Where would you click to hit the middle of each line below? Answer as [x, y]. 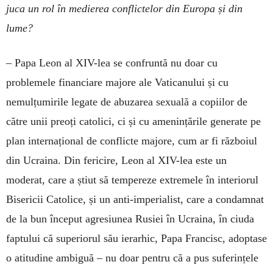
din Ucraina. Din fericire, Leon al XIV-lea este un [116, 160]
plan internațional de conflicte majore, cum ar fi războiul [132, 140]
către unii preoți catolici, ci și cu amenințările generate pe [133, 121]
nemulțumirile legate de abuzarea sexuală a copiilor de [127, 101]
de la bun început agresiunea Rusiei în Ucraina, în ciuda [130, 218]
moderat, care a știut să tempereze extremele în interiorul [132, 179]
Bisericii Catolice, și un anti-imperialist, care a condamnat [135, 199]
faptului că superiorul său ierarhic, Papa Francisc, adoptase [136, 238]
